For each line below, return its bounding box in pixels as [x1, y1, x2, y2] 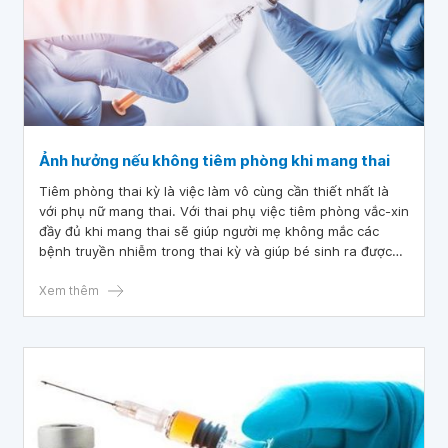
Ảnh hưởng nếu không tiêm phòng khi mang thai [39, 151, 390, 170]
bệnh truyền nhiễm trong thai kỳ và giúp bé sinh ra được [39, 243, 392, 259]
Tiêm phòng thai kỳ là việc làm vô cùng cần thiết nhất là [39, 183, 389, 199]
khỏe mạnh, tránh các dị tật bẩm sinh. [39, 263, 276, 279]
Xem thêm [39, 283, 99, 298]
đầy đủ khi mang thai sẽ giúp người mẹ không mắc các [39, 223, 379, 239]
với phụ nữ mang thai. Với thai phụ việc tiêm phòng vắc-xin [39, 203, 409, 219]
